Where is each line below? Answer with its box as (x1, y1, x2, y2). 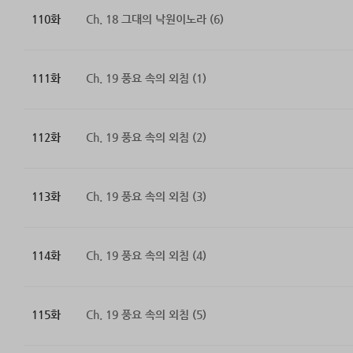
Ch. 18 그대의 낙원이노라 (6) (85, 13, 224, 26)
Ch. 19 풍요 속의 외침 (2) (85, 131, 206, 144)
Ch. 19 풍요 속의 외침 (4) (85, 249, 206, 262)
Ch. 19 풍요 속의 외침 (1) (85, 72, 206, 85)
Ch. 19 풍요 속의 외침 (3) (85, 190, 206, 203)
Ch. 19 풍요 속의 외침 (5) (85, 308, 206, 321)
